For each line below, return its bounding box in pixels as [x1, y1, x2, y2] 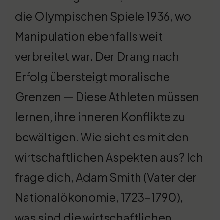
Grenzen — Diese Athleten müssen [15, 89, 199, 104]
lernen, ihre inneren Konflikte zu [15, 110, 185, 124]
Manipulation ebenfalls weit [15, 29, 163, 44]
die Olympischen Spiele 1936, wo [15, 9, 191, 24]
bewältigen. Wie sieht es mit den [15, 130, 189, 144]
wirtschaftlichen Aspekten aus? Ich [15, 150, 203, 165]
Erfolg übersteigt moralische [15, 69, 170, 84]
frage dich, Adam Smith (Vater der [15, 170, 197, 185]
